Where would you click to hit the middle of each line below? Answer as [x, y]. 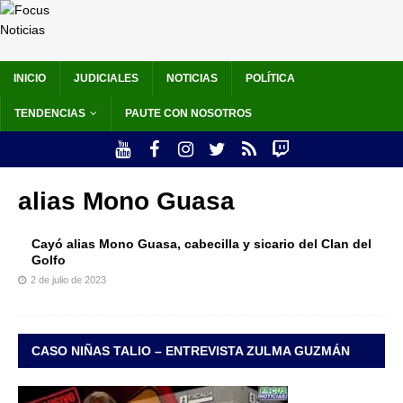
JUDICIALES [106, 79]
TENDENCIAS [50, 114]
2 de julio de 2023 [68, 280]
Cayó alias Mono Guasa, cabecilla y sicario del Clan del [201, 244]
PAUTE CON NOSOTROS [188, 114]
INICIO [30, 79]
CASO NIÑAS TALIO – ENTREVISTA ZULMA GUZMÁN [191, 351]
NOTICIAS [192, 79]
